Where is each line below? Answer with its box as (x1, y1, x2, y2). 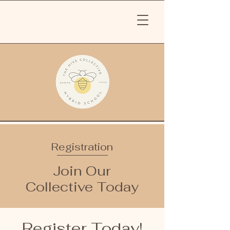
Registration (51, 140, 113, 154)
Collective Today (25, 178, 139, 196)
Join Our (53, 162, 111, 180)
